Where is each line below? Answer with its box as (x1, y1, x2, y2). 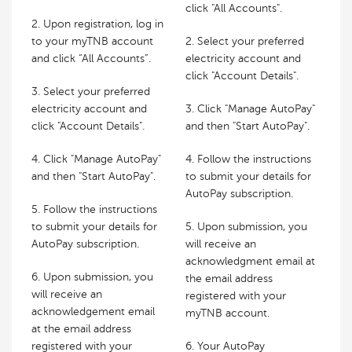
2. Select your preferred (185, 35, 304, 47)
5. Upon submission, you (185, 221, 307, 233)
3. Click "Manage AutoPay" (185, 103, 315, 115)
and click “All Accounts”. (31, 53, 151, 64)
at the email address (31, 323, 131, 335)
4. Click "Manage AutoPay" (31, 153, 161, 165)
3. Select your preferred (31, 86, 150, 97)
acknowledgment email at (185, 255, 315, 267)
